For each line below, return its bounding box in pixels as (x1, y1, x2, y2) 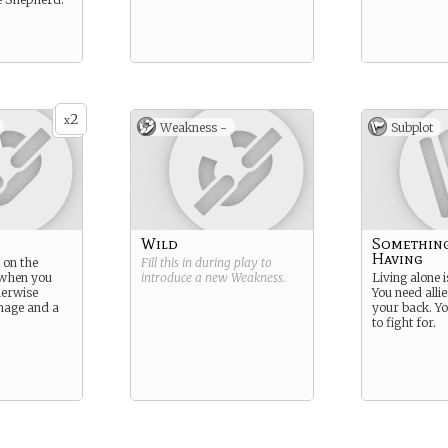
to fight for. (372, 315, 436, 330)
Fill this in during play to (141, 255, 272, 270)
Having (372, 249, 423, 268)
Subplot (391, 120, 433, 135)
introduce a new (141, 270, 231, 285)
